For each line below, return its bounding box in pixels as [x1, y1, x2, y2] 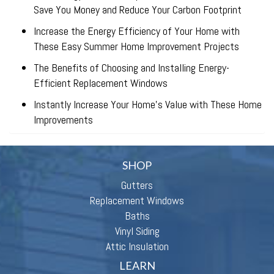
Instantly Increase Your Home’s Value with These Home [34, 97, 262, 111]
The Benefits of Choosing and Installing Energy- [34, 61, 229, 75]
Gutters [121, 178, 153, 192]
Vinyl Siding [114, 224, 160, 238]
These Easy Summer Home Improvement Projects [34, 39, 239, 53]
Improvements [34, 113, 93, 127]
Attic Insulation [105, 239, 169, 253]
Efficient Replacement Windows [34, 76, 168, 90]
